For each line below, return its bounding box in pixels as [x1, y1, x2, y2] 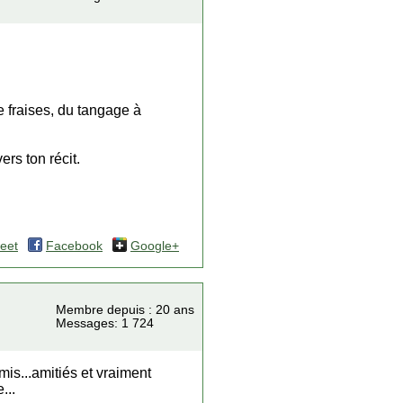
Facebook [46, 239, 103, 253]
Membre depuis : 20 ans [56, 303, 194, 317]
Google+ [130, 239, 179, 253]
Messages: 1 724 [56, 317, 154, 330]
